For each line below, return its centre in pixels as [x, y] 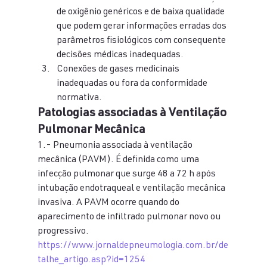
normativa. [79, 98]
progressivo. [63, 232]
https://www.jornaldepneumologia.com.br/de [133, 246]
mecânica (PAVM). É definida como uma [119, 160]
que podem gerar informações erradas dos [142, 27]
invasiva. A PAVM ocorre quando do [109, 203]
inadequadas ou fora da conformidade [133, 84]
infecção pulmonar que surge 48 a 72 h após [127, 175]
